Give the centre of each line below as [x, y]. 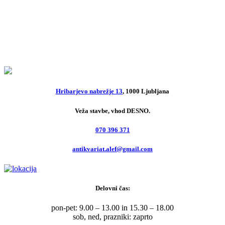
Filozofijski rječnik [80, 40]
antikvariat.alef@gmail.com [113, 149]
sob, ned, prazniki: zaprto [113, 217]
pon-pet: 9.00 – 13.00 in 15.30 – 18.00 [113, 208]
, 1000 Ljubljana [146, 91]
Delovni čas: [113, 188]
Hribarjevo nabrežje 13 [89, 91]
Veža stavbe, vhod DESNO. [113, 110]
